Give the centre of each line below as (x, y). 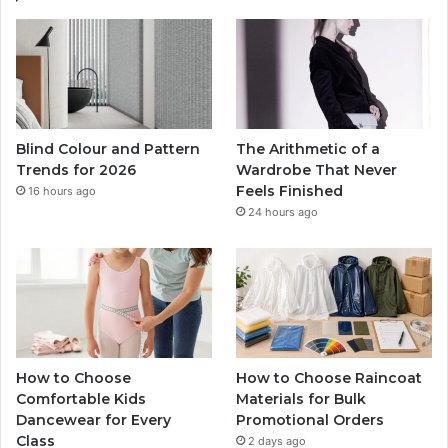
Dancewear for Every (93, 420)
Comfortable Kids (81, 399)
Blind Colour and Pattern (108, 148)
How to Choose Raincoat (329, 378)
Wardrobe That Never (317, 169)
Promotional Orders (310, 420)
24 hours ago (283, 211)
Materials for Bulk (301, 399)
